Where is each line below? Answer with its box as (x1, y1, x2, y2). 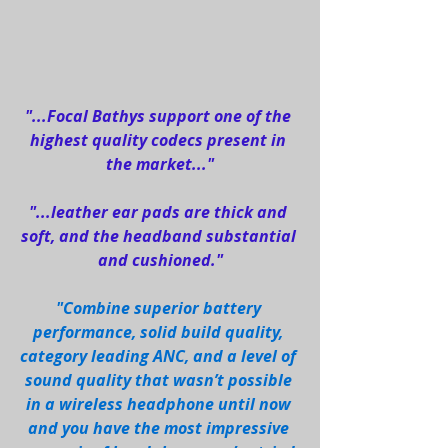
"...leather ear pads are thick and (29, 201, 291, 224)
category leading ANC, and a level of (20, 345, 300, 368)
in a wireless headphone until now (25, 393, 295, 416)
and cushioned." (97, 249, 223, 272)
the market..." (106, 153, 214, 176)
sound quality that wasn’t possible (24, 369, 296, 392)
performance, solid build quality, (33, 321, 287, 344)
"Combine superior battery (55, 297, 265, 320)
